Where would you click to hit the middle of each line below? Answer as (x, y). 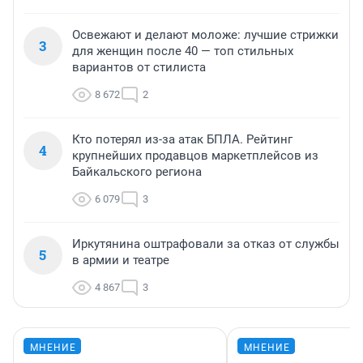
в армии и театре (121, 260)
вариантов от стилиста (139, 67)
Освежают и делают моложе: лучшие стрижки (205, 34)
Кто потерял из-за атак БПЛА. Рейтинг (182, 139)
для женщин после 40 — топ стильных (183, 51)
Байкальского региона (137, 171)
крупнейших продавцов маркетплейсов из (195, 155)
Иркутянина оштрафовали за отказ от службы (206, 243)
